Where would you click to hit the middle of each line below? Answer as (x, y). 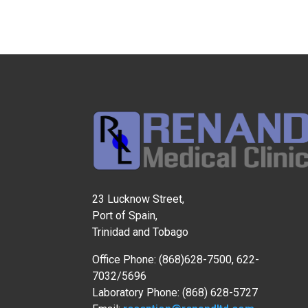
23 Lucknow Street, (139, 199)
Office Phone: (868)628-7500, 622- (176, 260)
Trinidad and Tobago (141, 232)
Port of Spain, (125, 216)
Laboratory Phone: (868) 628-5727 (175, 293)
